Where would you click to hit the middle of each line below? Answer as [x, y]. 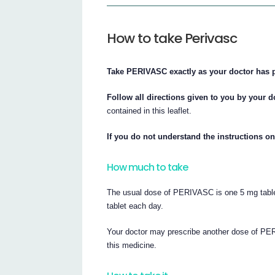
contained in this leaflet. [149, 111]
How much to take [148, 167]
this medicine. [132, 246]
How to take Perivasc [172, 39]
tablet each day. [135, 206]
